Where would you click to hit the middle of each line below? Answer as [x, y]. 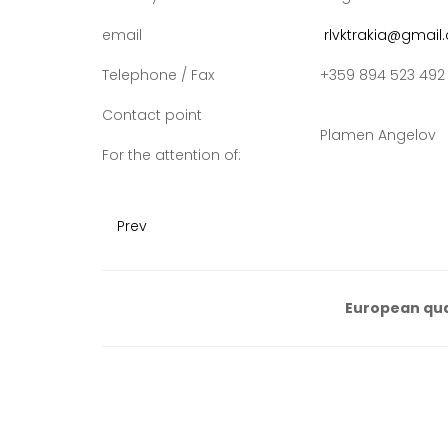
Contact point [152, 115]
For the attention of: [171, 155]
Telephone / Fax [158, 75]
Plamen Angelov [378, 135]
